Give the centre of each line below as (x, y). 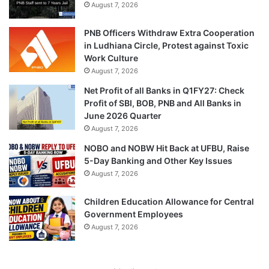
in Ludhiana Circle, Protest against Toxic (166, 45)
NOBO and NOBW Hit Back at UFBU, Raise (167, 148)
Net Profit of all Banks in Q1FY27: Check (164, 90)
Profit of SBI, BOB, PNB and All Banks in (163, 103)
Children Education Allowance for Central (169, 201)
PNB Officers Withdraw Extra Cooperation (169, 32)
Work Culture (111, 58)
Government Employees (134, 214)
